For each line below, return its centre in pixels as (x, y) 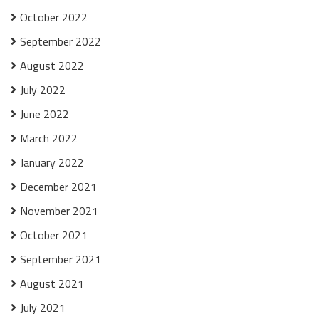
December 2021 (58, 187)
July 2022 (43, 90)
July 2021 (43, 308)
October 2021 (54, 235)
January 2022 (52, 162)
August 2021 (52, 283)
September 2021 (61, 259)
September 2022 (61, 41)
